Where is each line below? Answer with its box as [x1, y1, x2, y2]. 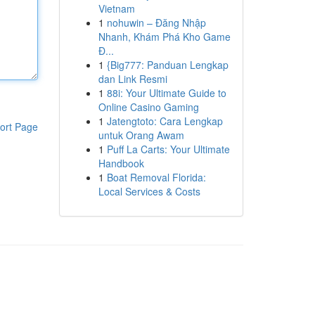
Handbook [98, 156, 144, 170]
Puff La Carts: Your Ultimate [106, 142, 230, 156]
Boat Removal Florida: [106, 170, 206, 184]
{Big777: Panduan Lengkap [106, 58, 229, 72]
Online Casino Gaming [98, 100, 199, 114]
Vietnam [98, 1, 135, 15]
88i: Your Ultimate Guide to [106, 86, 226, 100]
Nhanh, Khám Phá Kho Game [98, 30, 231, 44]
